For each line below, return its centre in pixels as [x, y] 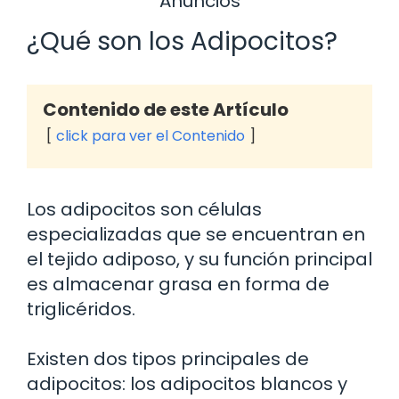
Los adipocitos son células [144, 210]
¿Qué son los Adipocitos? [182, 42]
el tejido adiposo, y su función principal [199, 260]
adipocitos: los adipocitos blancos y [187, 384]
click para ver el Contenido [151, 136]
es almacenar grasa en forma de [178, 285]
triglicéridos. [81, 309]
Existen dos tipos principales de [168, 359]
